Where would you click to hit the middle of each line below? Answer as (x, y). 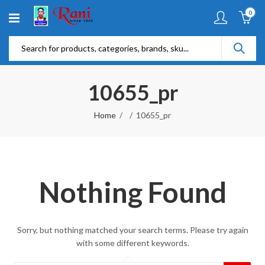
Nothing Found (132, 192)
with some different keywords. (132, 243)
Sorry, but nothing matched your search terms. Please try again (132, 230)
